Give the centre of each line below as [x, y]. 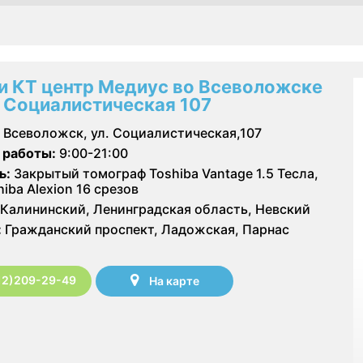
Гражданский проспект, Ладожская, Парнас [145, 229]
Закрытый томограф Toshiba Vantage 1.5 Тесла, [164, 173]
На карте [174, 281]
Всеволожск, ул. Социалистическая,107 [132, 132]
